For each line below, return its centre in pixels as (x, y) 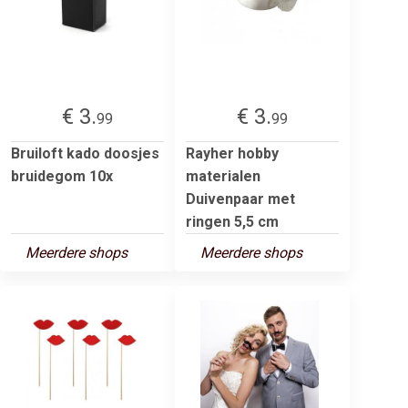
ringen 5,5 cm (232, 221)
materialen (223, 176)
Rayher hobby (232, 153)
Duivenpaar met (240, 199)
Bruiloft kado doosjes (85, 153)
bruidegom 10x (62, 176)
